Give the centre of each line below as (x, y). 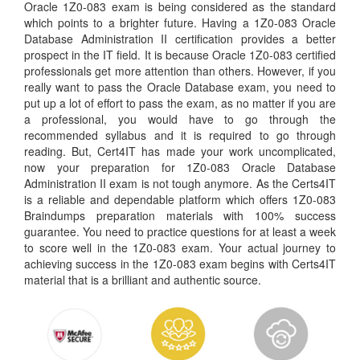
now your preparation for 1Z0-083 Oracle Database (180, 167)
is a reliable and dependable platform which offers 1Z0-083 (180, 199)
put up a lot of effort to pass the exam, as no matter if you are (180, 103)
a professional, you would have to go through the (180, 119)
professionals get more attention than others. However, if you (180, 71)
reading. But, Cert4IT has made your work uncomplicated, (180, 151)
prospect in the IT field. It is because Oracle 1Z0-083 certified (180, 55)
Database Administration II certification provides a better (180, 39)
